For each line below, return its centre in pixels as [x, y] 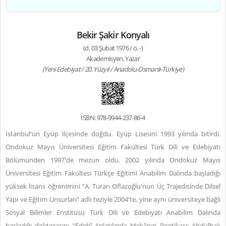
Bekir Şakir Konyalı [113, 35]
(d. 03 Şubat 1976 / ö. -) [113, 48]
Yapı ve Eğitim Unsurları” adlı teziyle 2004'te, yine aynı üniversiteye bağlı [113, 199]
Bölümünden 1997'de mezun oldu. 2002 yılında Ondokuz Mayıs [113, 160]
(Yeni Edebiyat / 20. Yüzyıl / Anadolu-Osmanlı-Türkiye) [113, 69]
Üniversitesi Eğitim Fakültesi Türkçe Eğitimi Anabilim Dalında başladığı [113, 173]
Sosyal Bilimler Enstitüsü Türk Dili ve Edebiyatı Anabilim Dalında [113, 212]
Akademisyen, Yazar [113, 59]
